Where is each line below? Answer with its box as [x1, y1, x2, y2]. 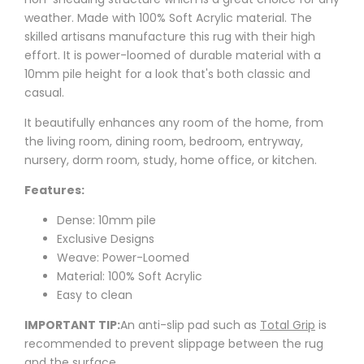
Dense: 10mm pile [57, 212, 156, 229]
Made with [74, 10, 139, 27]
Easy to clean [57, 287, 132, 304]
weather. [24, 10, 74, 27]
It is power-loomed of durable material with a [63, 47, 321, 64]
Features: [24, 182, 84, 199]
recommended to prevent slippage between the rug [24, 336, 323, 353]
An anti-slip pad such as [120, 317, 260, 334]
